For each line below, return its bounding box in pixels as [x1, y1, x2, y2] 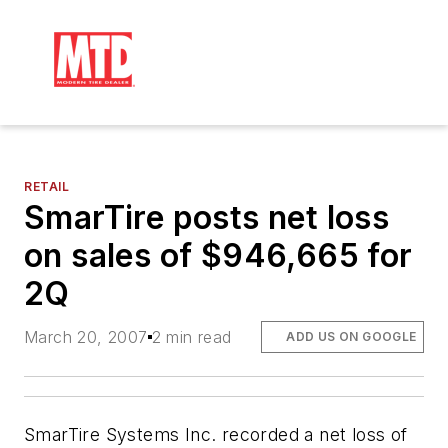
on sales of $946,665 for [24, 236, 413, 275]
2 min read [151, 327, 232, 348]
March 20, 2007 [24, 327, 148, 348]
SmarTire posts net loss [24, 198, 390, 237]
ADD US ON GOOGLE [286, 329, 417, 345]
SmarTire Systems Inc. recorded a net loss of [24, 424, 408, 446]
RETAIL [24, 179, 70, 194]
